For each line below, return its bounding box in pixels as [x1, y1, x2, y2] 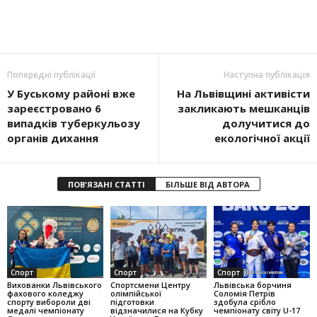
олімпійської [110, 287, 161, 299]
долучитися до [222, 116, 310, 130]
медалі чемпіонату [7, 304, 84, 316]
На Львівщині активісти [177, 86, 310, 100]
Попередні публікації [7, 69, 96, 81]
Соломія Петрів [213, 287, 275, 299]
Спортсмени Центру [110, 279, 190, 290]
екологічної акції [214, 131, 310, 145]
